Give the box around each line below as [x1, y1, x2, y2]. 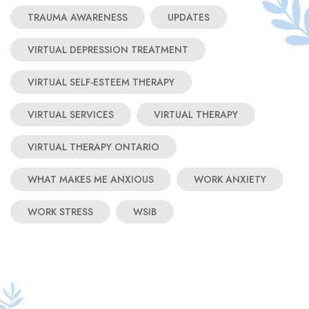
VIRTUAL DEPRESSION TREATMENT [28, 43, 188, 57]
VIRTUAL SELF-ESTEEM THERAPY [28, 75, 175, 90]
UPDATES [168, 10, 210, 25]
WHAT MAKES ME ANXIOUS [28, 172, 154, 187]
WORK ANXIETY [194, 172, 266, 187]
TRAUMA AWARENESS [28, 10, 128, 25]
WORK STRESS [28, 205, 93, 219]
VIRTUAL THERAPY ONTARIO [28, 140, 159, 154]
